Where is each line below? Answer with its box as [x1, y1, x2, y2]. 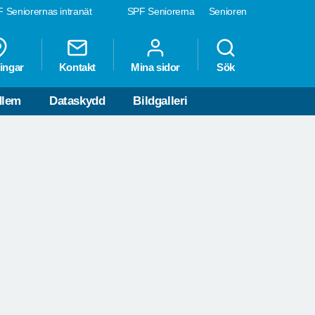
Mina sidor [131, 61, 180, 74]
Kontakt [58, 61, 96, 74]
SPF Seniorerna [127, 6, 195, 17]
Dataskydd [49, 94, 105, 108]
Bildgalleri [133, 94, 188, 108]
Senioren [208, 6, 247, 17]
